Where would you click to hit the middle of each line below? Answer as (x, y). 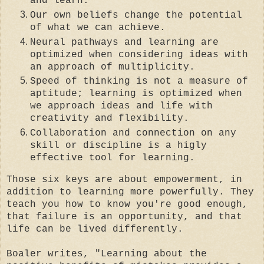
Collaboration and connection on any (133, 133)
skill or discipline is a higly (118, 146)
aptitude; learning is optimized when (136, 94)
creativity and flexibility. (110, 119)
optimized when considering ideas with (139, 55)
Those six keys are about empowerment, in (124, 180)
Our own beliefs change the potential (136, 15)
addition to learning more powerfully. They (130, 192)
